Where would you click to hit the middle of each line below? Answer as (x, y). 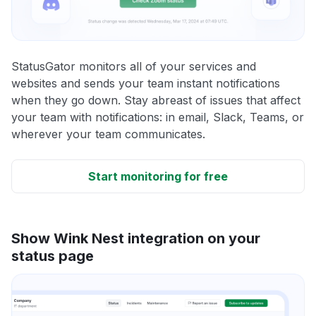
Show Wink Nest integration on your (136, 238)
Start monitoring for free (158, 176)
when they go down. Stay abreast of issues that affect (156, 100)
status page (53, 256)
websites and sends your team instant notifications (146, 83)
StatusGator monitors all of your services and (134, 66)
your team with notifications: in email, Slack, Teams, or (158, 117)
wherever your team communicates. (108, 134)
